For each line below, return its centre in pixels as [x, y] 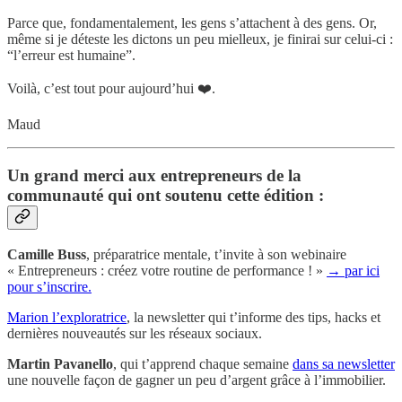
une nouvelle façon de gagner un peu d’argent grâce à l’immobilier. [197, 380]
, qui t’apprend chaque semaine [203, 363]
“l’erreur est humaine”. [71, 56]
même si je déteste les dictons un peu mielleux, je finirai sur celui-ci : [200, 39]
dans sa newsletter [344, 363]
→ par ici [353, 270]
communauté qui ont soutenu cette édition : [166, 195]
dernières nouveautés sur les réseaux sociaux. [135, 333]
